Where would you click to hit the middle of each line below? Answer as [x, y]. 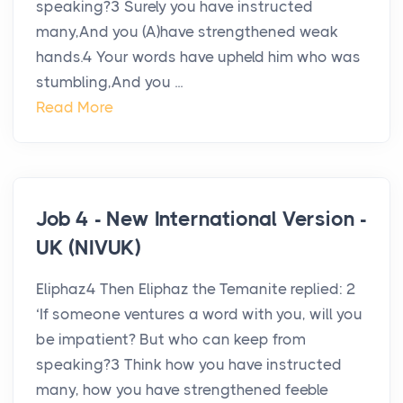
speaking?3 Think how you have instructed [189, 365]
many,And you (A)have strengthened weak [187, 32]
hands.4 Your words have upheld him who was [198, 57]
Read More [75, 107]
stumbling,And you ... [109, 82]
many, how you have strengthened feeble [182, 390]
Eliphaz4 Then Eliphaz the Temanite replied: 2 [196, 289]
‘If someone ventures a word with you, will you [199, 314]
